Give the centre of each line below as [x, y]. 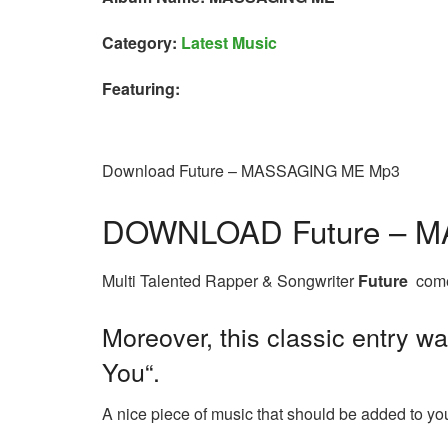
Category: [141, 43]
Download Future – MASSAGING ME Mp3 [251, 171]
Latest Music [229, 43]
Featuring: [141, 89]
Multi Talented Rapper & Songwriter [230, 280]
